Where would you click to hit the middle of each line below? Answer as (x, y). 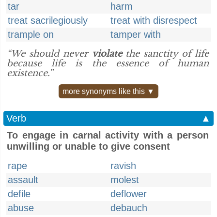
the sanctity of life (165, 54)
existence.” (30, 73)
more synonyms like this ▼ (108, 91)
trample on (31, 34)
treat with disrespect (154, 20)
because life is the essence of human (108, 63)
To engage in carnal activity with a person (108, 135)
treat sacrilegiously (48, 20)
